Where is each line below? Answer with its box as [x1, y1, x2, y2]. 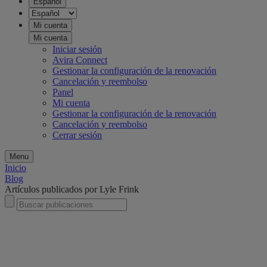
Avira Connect [52, 55, 107, 66]
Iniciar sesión [52, 44, 102, 55]
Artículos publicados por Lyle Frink [5, 184, 139, 195]
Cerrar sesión [52, 130, 102, 141]
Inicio [5, 163, 26, 173]
